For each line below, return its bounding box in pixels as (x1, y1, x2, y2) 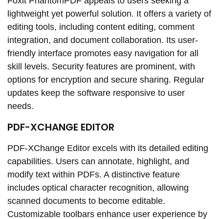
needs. (7, 101, 34, 111)
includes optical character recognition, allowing (7, 182, 189, 193)
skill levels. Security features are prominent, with (7, 62, 195, 72)
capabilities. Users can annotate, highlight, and (7, 156, 189, 166)
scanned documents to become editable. (7, 196, 165, 206)
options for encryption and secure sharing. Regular (7, 75, 204, 85)
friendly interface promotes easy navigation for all (7, 48, 198, 59)
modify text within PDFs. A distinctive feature (7, 169, 180, 179)
